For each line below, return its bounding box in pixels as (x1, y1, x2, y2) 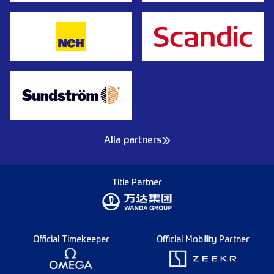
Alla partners (103, 135, 162, 146)
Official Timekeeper (32, 235, 109, 244)
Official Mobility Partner (157, 235, 250, 244)
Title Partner (112, 178, 162, 187)
